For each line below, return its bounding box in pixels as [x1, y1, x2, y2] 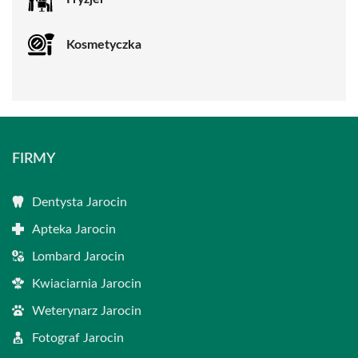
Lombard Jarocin [32, 250, 125, 264]
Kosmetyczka [66, 38, 141, 51]
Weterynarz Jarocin [32, 304, 141, 318]
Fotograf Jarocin [32, 332, 124, 345]
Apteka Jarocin [32, 223, 116, 237]
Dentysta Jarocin [32, 196, 127, 209]
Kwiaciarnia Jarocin [32, 277, 141, 291]
